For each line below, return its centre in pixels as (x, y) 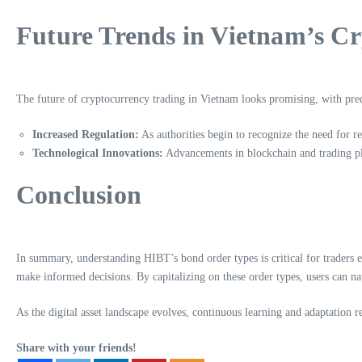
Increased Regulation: (86, 134)
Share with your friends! (76, 347)
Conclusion (79, 194)
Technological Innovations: (98, 153)
